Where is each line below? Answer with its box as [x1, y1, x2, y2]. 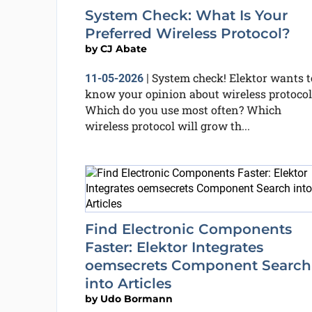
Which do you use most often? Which [84, 102, 281, 117]
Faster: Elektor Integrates [84, 239, 263, 256]
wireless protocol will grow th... [84, 118, 250, 133]
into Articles [84, 275, 171, 292]
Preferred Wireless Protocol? [84, 25, 290, 42]
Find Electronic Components [84, 221, 292, 237]
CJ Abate [100, 42, 147, 55]
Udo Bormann [100, 292, 173, 305]
